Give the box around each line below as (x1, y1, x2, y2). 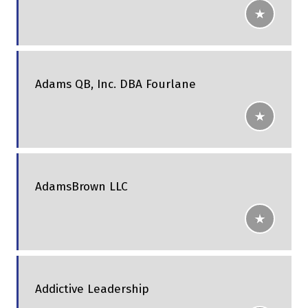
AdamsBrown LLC (35, 179, 128, 195)
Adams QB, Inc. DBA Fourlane (35, 77, 196, 92)
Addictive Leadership (35, 282, 149, 297)
